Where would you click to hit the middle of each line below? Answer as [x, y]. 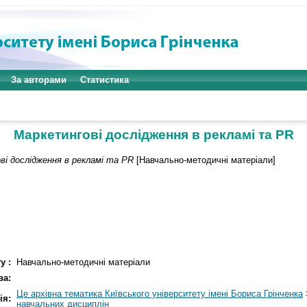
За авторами [39, 80]
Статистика [105, 80]
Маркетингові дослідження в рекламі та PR [153, 135]
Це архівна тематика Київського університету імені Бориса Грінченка [160, 294]
